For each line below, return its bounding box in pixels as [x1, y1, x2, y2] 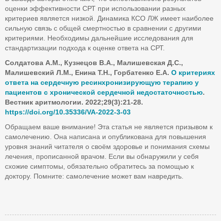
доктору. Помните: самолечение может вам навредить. [5, 172, 184, 180]
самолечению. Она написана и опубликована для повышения [5, 133, 206, 141]
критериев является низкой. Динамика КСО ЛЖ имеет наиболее [5, 14, 214, 22]
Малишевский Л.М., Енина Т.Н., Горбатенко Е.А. [5, 69, 171, 76]
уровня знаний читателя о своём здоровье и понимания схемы [5, 143, 210, 150]
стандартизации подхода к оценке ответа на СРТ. [5, 44, 165, 52]
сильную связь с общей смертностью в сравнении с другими [5, 24, 201, 32]
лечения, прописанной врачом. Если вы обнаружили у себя [5, 152, 199, 160]
